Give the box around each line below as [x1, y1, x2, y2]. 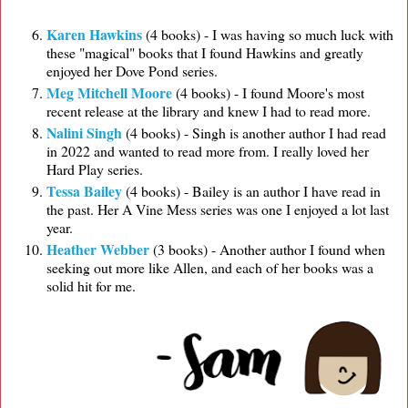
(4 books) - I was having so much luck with [142, 25, 393, 45]
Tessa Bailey [46, 179, 122, 201]
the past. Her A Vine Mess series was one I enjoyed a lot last [46, 199, 389, 219]
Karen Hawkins [46, 24, 142, 46]
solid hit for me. [46, 275, 140, 295]
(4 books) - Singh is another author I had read [122, 123, 386, 142]
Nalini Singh [46, 122, 122, 143]
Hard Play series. [46, 159, 148, 178]
